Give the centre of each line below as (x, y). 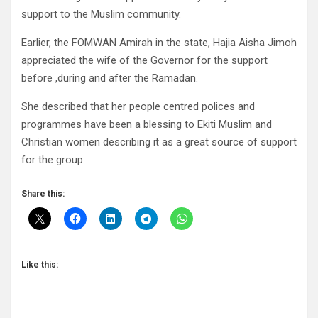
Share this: (43, 194)
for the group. (53, 160)
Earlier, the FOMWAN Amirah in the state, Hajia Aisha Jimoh (159, 43)
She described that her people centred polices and (138, 107)
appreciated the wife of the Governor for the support (144, 61)
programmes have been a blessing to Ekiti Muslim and (147, 125)
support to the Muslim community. (101, 15)
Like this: (40, 265)
